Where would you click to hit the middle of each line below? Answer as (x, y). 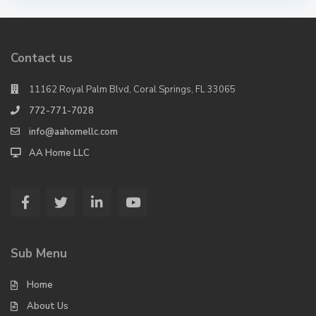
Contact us (42, 58)
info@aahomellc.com (73, 132)
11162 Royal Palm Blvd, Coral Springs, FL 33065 (132, 90)
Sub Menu (39, 254)
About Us (48, 306)
